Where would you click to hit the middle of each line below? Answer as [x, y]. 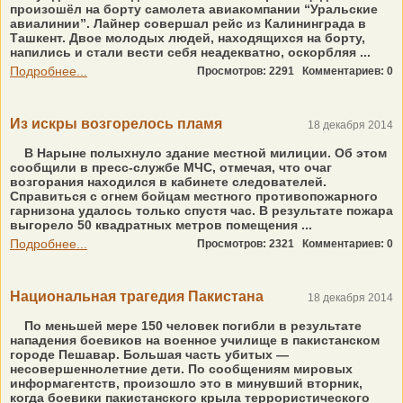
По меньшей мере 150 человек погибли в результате [191, 326]
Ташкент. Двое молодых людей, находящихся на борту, [188, 38]
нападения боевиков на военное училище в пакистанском [195, 340]
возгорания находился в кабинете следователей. [168, 182]
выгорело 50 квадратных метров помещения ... [161, 225]
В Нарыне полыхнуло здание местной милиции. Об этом [204, 153]
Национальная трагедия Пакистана [137, 296]
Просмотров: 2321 [250, 244]
